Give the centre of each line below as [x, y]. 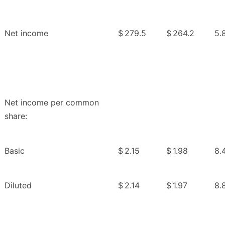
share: [16, 116]
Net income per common [52, 103]
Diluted [18, 186]
